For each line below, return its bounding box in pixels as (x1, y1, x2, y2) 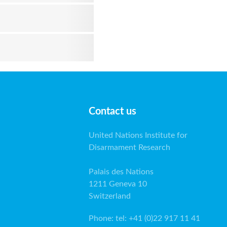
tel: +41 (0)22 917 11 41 (116, 214, 200, 222)
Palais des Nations (89, 168, 154, 176)
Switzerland (89, 192, 131, 200)
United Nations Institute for (89, 131, 187, 139)
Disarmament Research (89, 143, 170, 152)
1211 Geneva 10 (89, 180, 147, 188)
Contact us (89, 106, 136, 117)
